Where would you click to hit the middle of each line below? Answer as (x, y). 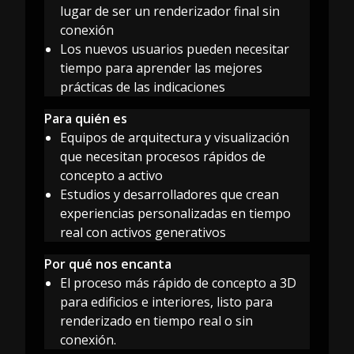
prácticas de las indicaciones (143, 87)
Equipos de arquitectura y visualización (175, 137)
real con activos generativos (143, 232)
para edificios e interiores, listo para (166, 301)
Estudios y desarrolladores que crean (169, 194)
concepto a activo (111, 175)
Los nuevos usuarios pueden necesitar (175, 49)
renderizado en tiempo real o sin (156, 320)
